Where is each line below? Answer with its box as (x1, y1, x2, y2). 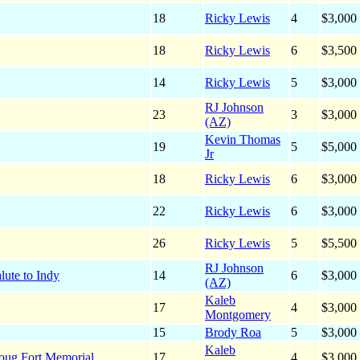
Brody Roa (205, 325, 261, 340)
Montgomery (205, 308, 271, 322)
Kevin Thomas (205, 133, 280, 147)
